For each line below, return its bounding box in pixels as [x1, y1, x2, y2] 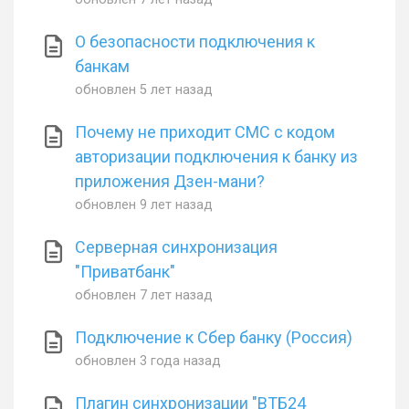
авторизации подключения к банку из [75, 147, 359, 166]
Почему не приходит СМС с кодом [75, 122, 336, 142]
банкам [75, 57, 131, 76]
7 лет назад [140, 288, 214, 303]
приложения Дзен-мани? [75, 172, 266, 191]
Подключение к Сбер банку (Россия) [75, 328, 353, 347]
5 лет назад [140, 82, 214, 98]
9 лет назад [140, 197, 214, 213]
